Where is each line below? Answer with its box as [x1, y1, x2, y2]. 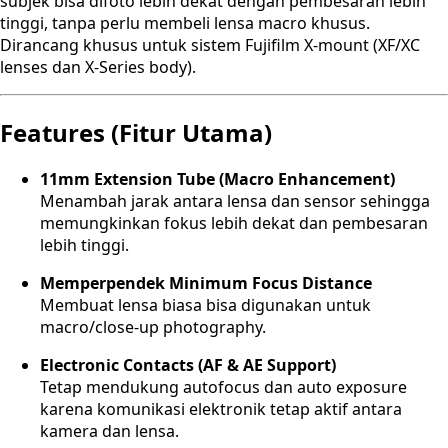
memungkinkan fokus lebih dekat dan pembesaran [40, 212, 428, 235]
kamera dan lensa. [40, 420, 179, 443]
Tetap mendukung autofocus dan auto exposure [40, 376, 407, 399]
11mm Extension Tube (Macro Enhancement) [40, 168, 395, 191]
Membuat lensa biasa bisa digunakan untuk [40, 294, 371, 317]
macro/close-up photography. [40, 316, 266, 339]
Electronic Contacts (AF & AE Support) [40, 354, 336, 377]
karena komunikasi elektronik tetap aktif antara [40, 398, 402, 421]
